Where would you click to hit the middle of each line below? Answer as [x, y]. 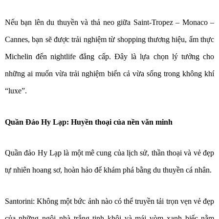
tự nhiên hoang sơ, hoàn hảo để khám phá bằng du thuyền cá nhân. [108, 170]
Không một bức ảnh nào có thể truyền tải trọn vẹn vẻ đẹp [124, 201]
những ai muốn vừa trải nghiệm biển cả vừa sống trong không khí [109, 74]
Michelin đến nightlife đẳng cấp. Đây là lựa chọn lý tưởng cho [109, 57]
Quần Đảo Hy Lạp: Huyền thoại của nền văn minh [88, 122]
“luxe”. [16, 91]
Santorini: [20, 201]
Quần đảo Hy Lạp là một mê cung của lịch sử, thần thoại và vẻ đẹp [109, 153]
